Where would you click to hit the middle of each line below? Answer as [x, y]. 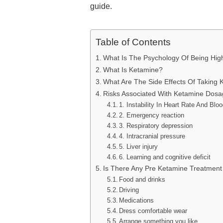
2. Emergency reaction [152, 115]
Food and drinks [143, 179]
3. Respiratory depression [156, 126]
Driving [130, 190]
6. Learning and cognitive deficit [165, 157]
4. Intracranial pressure [152, 136]
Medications [137, 200]
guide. [102, 6]
